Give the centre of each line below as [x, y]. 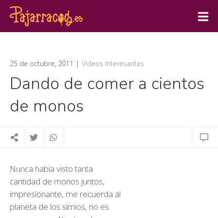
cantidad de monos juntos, [57, 181]
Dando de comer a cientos [107, 84]
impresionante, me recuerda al [65, 194]
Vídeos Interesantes [113, 64]
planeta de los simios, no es [59, 207]
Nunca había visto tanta [51, 169]
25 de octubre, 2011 [42, 64]
